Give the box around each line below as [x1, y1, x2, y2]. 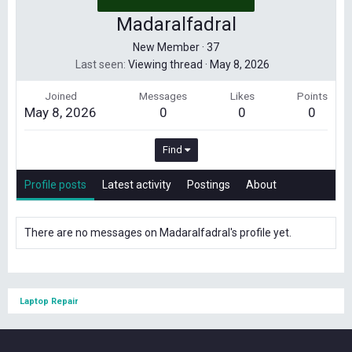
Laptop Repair [20, 296, 78, 306]
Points [296, 90, 328, 102]
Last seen [75, 58, 123, 71]
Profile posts [24, 178, 86, 191]
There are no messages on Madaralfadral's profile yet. [24, 226, 291, 239]
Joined [44, 90, 77, 102]
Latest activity [102, 178, 171, 191]
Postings [187, 178, 230, 191]
